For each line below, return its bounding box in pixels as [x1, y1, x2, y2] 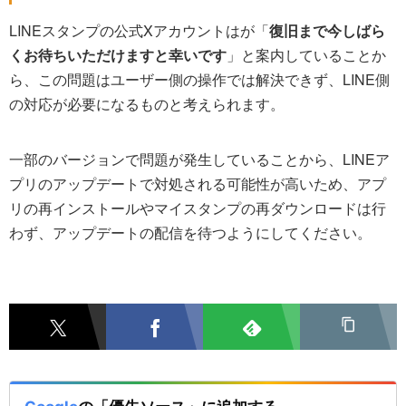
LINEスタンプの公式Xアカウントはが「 [9, 20, 269, 42]
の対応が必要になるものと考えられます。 [9, 93, 285, 115]
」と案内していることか [227, 44, 386, 66]
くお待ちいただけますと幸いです [9, 44, 227, 66]
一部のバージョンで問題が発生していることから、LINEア [9, 149, 390, 170]
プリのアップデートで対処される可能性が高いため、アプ [9, 173, 386, 195]
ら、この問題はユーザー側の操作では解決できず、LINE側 [9, 69, 390, 91]
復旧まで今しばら [269, 20, 385, 42]
